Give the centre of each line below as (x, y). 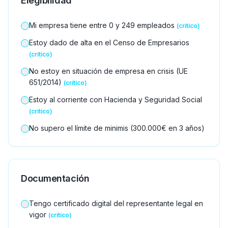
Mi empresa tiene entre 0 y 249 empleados (102, 25)
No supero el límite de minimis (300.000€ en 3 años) (117, 128)
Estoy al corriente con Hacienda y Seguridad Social (116, 99)
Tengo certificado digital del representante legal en (116, 203)
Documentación (55, 178)
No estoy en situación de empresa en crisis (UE (108, 71)
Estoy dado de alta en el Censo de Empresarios (109, 42)
